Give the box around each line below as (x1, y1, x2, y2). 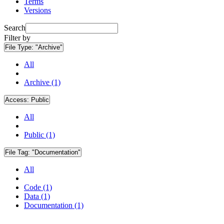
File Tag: (5, 148, 32, 156)
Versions (24, 6, 51, 15)
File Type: (5, 43, 35, 51)
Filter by (4, 33, 30, 42)
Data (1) (24, 192, 50, 201)
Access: (5, 96, 31, 104)
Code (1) (24, 183, 52, 192)
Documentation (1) (24, 201, 83, 210)
